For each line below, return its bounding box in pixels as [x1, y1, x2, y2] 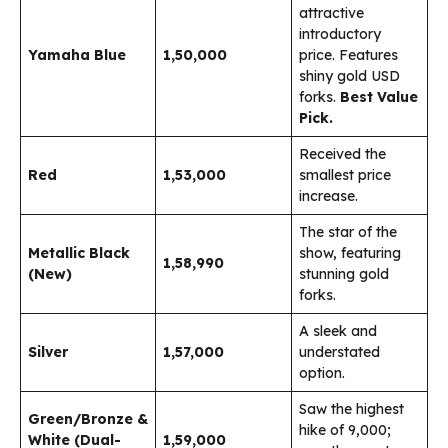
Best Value [340, 88, 418, 107]
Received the [299, 145, 386, 164]
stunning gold [299, 265, 389, 284]
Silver [28, 343, 68, 362]
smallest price [299, 166, 391, 185]
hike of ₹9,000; [299, 421, 391, 440]
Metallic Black [28, 244, 130, 263]
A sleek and [299, 322, 377, 341]
